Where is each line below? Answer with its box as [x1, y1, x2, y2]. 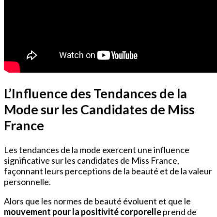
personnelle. [4, 176, 51, 187]
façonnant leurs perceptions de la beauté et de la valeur [4, 165, 212, 176]
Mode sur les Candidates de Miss [4, 101, 195, 118]
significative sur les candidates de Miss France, [4, 155, 179, 166]
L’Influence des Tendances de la [4, 85, 187, 102]
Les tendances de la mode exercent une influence [4, 144, 189, 155]
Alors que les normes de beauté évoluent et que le [4, 195, 191, 206]
